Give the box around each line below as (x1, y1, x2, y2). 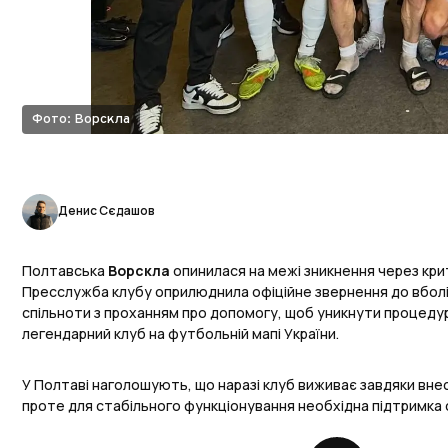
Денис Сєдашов (58, 201, 155, 219)
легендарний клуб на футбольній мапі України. (22, 324, 339, 344)
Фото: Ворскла (32, 111, 130, 129)
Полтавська (22, 261, 108, 281)
